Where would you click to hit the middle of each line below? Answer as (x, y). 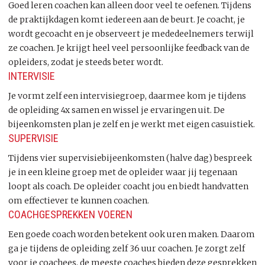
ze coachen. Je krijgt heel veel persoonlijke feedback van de (129, 48)
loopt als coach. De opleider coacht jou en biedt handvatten (128, 186)
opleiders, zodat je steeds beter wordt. (86, 62)
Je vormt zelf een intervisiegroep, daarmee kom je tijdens (127, 96)
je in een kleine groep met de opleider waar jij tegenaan (123, 172)
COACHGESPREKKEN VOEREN (70, 214)
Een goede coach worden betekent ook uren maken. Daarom (132, 234)
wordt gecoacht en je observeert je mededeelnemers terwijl (131, 34)
